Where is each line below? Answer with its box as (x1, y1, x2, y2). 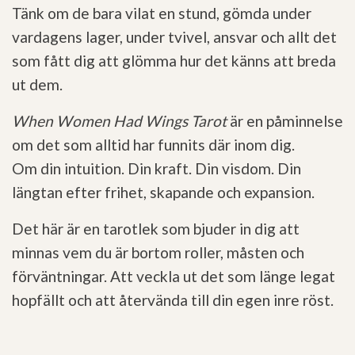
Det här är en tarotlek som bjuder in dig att (12, 219, 300, 239)
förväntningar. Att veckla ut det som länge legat (12, 267, 335, 286)
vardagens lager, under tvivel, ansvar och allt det (12, 28, 337, 47)
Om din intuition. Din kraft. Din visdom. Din (12, 159, 301, 178)
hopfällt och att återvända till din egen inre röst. (12, 291, 334, 310)
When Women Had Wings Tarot (12, 112, 227, 131)
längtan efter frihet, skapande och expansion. (12, 183, 315, 202)
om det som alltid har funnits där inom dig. (12, 136, 298, 155)
